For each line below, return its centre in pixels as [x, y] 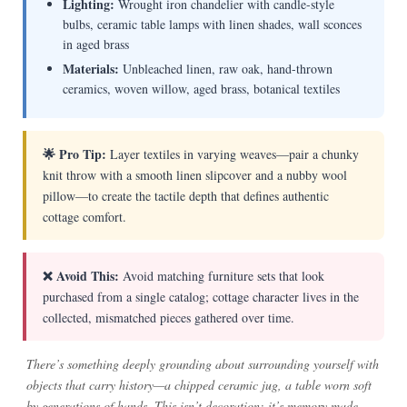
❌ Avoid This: [80, 276]
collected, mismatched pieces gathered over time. [168, 318]
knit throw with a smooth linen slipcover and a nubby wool [194, 175]
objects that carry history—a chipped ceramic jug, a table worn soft [199, 385]
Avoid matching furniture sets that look [221, 276]
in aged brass [95, 45]
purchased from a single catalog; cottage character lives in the [200, 297]
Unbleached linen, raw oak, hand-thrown [225, 69]
